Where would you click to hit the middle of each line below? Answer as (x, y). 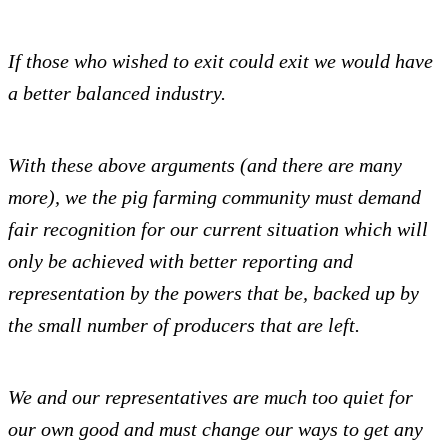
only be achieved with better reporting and (180, 261)
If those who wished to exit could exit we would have (220, 61)
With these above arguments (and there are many (205, 165)
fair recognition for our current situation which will (218, 229)
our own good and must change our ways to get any (215, 429)
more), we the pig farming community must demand (214, 197)
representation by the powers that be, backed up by (213, 293)
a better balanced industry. (117, 93)
